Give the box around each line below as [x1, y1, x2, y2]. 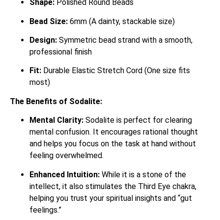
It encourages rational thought [93, 127, 198, 137]
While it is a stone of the [100, 169, 186, 179]
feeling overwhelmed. [29, 151, 104, 161]
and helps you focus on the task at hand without [29, 139, 196, 149]
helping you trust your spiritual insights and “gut [29, 193, 192, 203]
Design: [29, 35, 57, 45]
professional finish [29, 47, 92, 56]
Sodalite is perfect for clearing [83, 115, 192, 125]
